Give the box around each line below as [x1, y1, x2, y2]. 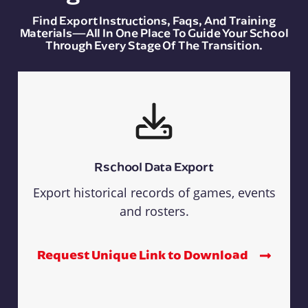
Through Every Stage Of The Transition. [45, 36, 263, 52]
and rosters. [119, 202, 189, 219]
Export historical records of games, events [32, 184, 276, 201]
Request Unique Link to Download [37, 246, 250, 263]
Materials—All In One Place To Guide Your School [19, 24, 289, 40]
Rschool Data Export [94, 157, 214, 175]
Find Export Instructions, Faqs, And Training [32, 12, 276, 27]
